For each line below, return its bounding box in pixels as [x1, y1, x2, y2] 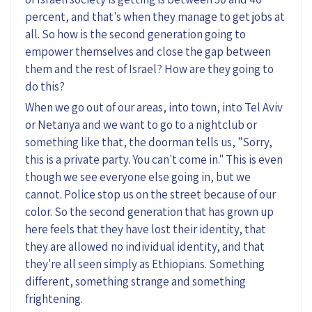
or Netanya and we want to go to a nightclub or [25, 116, 257, 132]
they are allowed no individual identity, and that [25, 238, 265, 254]
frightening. [25, 290, 83, 306]
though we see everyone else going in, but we [25, 169, 251, 185]
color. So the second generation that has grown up [25, 203, 274, 219]
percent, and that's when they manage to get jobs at [25, 8, 285, 24]
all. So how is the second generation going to [25, 26, 246, 42]
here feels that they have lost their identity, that [25, 221, 266, 237]
